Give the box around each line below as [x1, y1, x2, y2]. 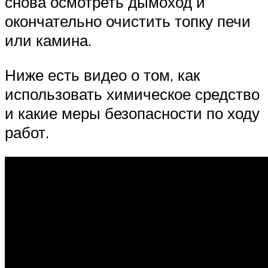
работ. [5, 122, 49, 142]
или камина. [5, 31, 92, 50]
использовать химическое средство [5, 84, 260, 103]
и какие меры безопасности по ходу [5, 103, 260, 123]
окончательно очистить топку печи [5, 11, 251, 31]
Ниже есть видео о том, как [5, 65, 200, 84]
